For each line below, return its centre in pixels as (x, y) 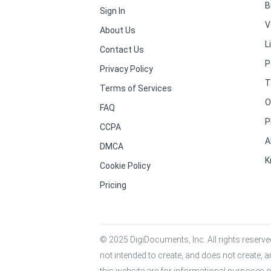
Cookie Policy (125, 166)
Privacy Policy (126, 69)
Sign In (112, 11)
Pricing (113, 185)
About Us (117, 30)
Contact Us (122, 50)
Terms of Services (135, 88)
